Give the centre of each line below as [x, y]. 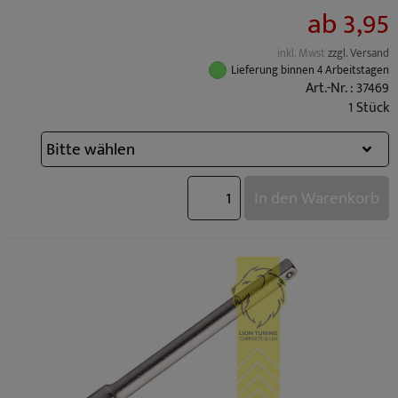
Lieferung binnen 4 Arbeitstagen [310, 70]
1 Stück [369, 108]
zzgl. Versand [358, 54]
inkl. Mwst [302, 54]
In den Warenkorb [317, 198]
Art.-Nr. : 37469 [347, 88]
